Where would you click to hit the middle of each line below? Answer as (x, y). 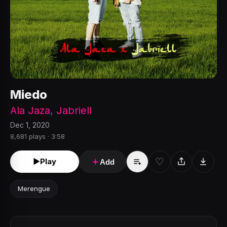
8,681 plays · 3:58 (37, 136)
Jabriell (74, 110)
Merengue (34, 188)
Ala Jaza (30, 110)
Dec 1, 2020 (30, 125)
